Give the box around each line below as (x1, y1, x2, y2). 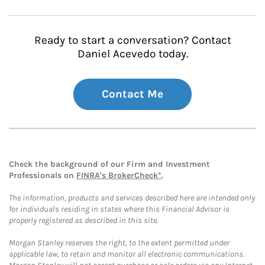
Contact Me (102, 88, 163, 101)
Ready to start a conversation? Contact (34, 34, 231, 47)
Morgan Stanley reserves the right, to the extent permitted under (9, 238, 230, 248)
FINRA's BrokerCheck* (76, 170, 161, 180)
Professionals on (9, 170, 76, 180)
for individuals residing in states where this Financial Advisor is (9, 204, 230, 214)
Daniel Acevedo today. (77, 47, 188, 60)
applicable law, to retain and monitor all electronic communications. (9, 249, 244, 259)
